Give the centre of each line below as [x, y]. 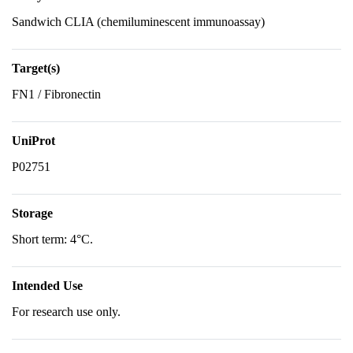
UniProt [33, 141]
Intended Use [47, 286]
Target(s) [36, 68]
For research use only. [66, 312]
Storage [32, 213]
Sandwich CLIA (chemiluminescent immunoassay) [138, 22]
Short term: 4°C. [52, 239]
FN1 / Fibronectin [56, 94]
